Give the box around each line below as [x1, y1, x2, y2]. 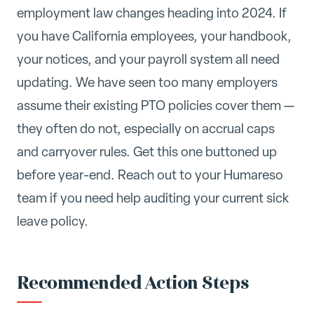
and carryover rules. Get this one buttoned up [17, 142, 277, 161]
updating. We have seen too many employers [17, 73, 278, 91]
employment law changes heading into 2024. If [17, 4, 287, 22]
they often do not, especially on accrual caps [17, 119, 275, 137]
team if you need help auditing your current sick [17, 189, 289, 207]
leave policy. [17, 212, 88, 230]
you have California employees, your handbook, [17, 27, 292, 45]
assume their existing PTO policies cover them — [17, 96, 294, 114]
